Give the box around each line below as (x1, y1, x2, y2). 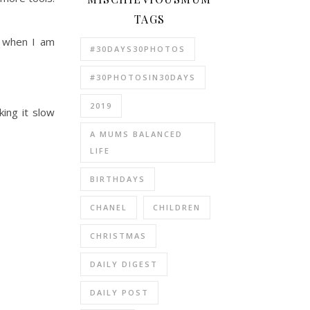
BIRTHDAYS (90, 173, 145, 184)
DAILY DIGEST (90, 258, 158, 269)
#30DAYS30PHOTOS (90, 43, 185, 54)
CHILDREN (153, 201, 201, 212)
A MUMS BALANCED (90, 128, 183, 139)
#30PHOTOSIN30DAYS (90, 71, 196, 82)
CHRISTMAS (90, 230, 147, 241)
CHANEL (90, 201, 127, 212)
